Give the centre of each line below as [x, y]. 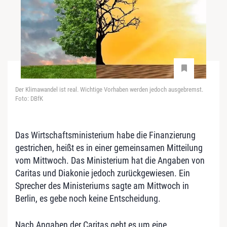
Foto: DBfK [29, 98]
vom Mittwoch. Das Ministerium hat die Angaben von [110, 160]
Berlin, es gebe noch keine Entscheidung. [88, 198]
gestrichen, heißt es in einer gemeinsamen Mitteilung [109, 147]
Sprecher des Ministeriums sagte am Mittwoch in [102, 185]
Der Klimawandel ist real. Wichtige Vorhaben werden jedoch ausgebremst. [109, 89]
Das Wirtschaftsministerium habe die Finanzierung [105, 135]
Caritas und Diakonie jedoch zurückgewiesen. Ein [103, 173]
